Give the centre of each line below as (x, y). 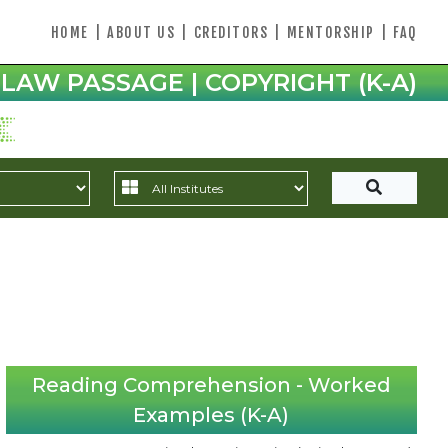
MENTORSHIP (330, 32)
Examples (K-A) (211, 415)
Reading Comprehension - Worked (211, 385)
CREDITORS (230, 32)
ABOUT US (141, 32)
